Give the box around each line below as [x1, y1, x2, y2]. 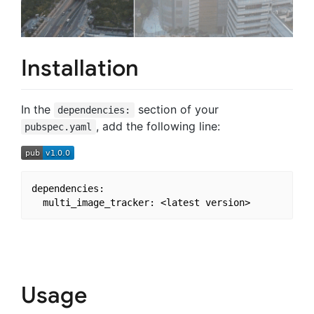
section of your [134, 102, 219, 116]
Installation [21, 54, 139, 83]
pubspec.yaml [25, 121, 93, 132]
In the [21, 102, 54, 116]
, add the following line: [95, 118, 220, 133]
